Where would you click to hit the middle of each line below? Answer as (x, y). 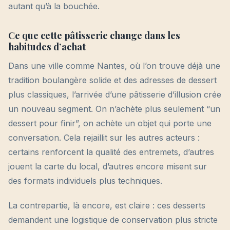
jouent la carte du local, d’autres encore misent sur (108, 167)
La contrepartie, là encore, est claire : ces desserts (107, 206)
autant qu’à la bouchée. (54, 6)
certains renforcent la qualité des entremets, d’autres (111, 152)
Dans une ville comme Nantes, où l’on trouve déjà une (114, 66)
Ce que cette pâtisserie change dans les (94, 35)
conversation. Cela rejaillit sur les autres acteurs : (104, 138)
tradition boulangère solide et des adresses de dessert (112, 80)
